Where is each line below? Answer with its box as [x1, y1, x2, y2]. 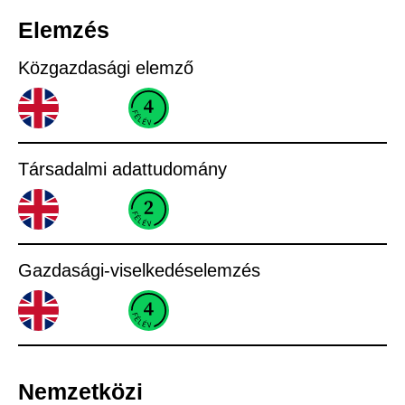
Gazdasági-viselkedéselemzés [18, 259, 260, 280]
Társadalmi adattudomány [18, 158, 227, 179]
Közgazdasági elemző [18, 57, 193, 78]
